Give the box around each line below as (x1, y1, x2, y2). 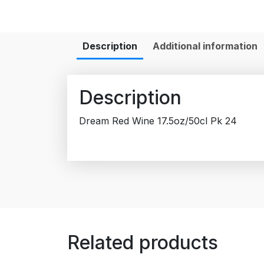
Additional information (153, 40, 258, 52)
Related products (67, 231, 218, 255)
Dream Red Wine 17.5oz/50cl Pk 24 (79, 115, 237, 127)
